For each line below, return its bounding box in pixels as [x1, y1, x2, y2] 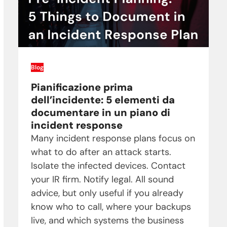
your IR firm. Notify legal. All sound [30, 173, 174, 186]
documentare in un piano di [30, 106, 170, 120]
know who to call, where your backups [30, 201, 191, 213]
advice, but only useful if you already [30, 187, 183, 200]
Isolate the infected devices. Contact [30, 160, 185, 172]
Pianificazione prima [30, 81, 133, 94]
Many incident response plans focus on [30, 132, 195, 145]
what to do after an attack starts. [30, 146, 171, 159]
